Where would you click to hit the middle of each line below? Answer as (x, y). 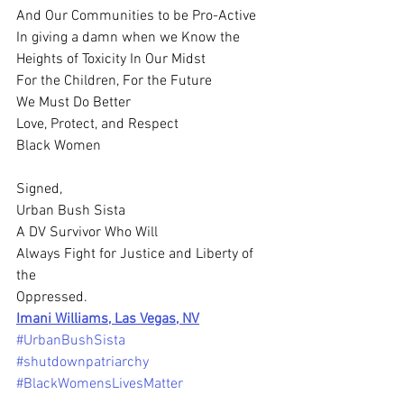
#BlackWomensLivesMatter (100, 384)
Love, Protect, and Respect (97, 124)
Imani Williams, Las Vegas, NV (108, 319)
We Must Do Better (73, 103)
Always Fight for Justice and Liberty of (137, 254)
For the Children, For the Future (114, 81)
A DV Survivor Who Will (87, 233)
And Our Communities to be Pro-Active (136, 16)
